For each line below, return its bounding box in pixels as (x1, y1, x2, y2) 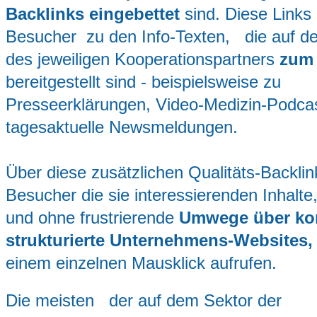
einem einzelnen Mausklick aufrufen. (6, 253, 277, 272)
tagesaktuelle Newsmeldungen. (6, 117, 238, 137)
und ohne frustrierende (6, 207, 174, 227)
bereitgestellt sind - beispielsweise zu (6, 71, 281, 91)
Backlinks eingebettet (6, 4, 180, 23)
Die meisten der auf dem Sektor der (6, 291, 282, 311)
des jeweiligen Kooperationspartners (6, 49, 279, 69)
